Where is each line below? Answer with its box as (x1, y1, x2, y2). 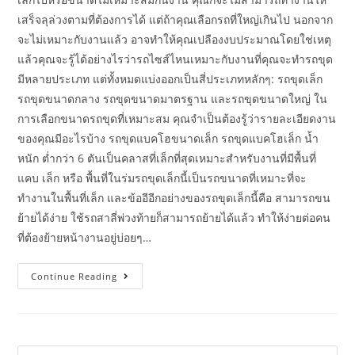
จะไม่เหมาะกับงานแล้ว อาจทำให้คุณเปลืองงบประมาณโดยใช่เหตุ (17, 32, 332, 47)
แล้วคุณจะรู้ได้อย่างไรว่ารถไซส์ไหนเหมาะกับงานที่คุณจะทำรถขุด (17, 52, 334, 67)
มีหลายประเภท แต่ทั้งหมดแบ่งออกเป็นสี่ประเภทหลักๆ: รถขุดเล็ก (17, 71, 323, 86)
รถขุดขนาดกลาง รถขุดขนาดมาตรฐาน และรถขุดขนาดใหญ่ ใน (17, 91, 328, 106)
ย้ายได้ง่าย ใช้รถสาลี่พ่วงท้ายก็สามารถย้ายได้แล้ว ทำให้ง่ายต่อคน (17, 210, 331, 225)
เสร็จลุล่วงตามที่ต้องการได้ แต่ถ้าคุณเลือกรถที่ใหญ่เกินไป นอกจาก (17, 12, 334, 27)
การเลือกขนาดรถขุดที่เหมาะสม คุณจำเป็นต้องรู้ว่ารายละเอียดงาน (17, 111, 337, 126)
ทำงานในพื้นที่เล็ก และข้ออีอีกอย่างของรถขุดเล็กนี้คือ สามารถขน (17, 190, 331, 205)
